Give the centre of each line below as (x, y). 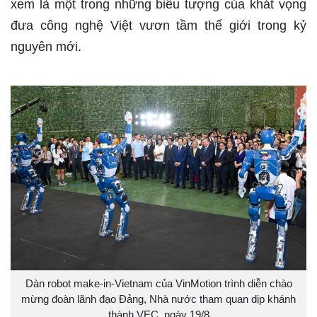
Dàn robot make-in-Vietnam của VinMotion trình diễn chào (158, 284)
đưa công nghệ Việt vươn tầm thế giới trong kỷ (158, 26)
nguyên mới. (46, 47)
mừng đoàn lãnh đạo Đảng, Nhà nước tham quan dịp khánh (158, 299)
